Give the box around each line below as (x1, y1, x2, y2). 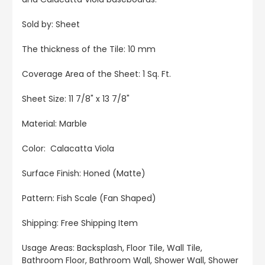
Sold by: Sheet (22, 18, 80, 31)
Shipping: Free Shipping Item (22, 217, 138, 230)
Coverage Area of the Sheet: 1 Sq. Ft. (22, 68, 171, 80)
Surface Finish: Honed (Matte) (22, 167, 146, 180)
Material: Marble (22, 118, 87, 130)
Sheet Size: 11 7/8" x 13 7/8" (22, 93, 130, 105)
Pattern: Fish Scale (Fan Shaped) (22, 192, 156, 205)
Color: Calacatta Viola (22, 143, 114, 155)
